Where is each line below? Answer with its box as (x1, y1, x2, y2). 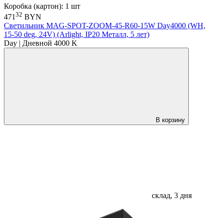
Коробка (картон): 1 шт (4, 1, 80, 10)
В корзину (156, 116, 185, 124)
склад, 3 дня (150, 191, 192, 200)
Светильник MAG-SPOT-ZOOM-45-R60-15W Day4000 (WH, (4, 21, 205, 30)
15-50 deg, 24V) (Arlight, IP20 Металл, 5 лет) (4, 30, 149, 39)
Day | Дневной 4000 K (4, 39, 77, 48)
